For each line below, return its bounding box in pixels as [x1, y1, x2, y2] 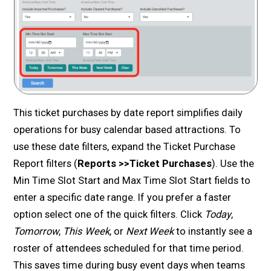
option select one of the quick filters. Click [13, 208, 205, 220]
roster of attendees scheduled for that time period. [13, 242, 244, 254]
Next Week [126, 225, 174, 237]
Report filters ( [13, 157, 78, 169]
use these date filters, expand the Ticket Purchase [13, 140, 236, 152]
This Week [63, 225, 110, 237]
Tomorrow [13, 225, 59, 237]
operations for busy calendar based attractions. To [13, 123, 241, 135]
